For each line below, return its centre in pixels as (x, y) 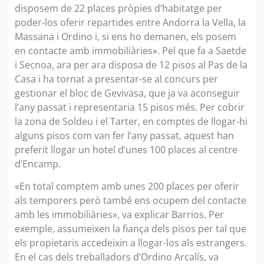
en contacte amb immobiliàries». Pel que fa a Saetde (131, 50)
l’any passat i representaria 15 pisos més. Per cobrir (130, 107)
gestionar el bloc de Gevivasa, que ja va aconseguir (127, 93)
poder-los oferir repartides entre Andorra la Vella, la (130, 22)
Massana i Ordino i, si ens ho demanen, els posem (126, 36)
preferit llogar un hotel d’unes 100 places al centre (126, 149)
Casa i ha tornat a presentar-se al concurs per (116, 79)
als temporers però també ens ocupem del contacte (131, 200)
